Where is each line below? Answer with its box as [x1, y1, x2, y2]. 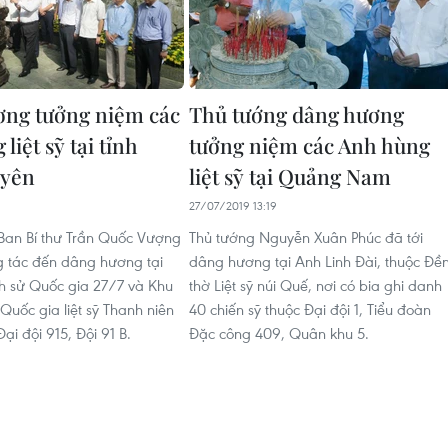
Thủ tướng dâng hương [189, 100, 404, 128]
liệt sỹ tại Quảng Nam [189, 162, 391, 190]
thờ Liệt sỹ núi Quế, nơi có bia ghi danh [189, 275, 442, 295]
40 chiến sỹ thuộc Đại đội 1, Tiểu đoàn [189, 299, 431, 319]
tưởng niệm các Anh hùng [189, 131, 430, 159]
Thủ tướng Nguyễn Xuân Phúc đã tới [189, 227, 423, 247]
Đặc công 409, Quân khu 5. [189, 323, 369, 343]
